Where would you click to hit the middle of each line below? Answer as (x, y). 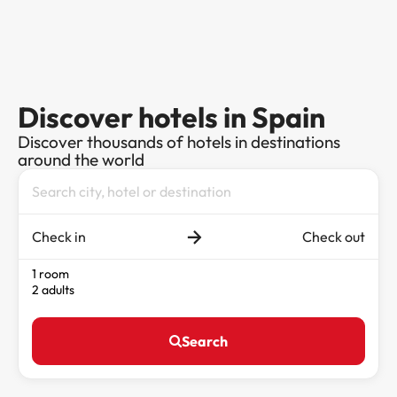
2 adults (53, 290)
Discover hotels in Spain (171, 117)
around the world (81, 160)
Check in (59, 237)
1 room (51, 274)
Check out (334, 237)
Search (205, 342)
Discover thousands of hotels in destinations (179, 142)
